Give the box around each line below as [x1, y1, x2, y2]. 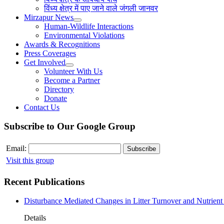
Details [24, 213, 46, 222]
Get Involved [24, 57, 65, 66]
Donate [44, 93, 67, 102]
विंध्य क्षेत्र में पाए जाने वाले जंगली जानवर [44, 3, 158, 12]
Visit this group [6, 156, 54, 165]
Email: [6, 144, 28, 153]
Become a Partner [44, 75, 100, 84]
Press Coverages [24, 48, 76, 57]
